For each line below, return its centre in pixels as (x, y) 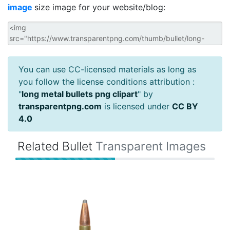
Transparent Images (151, 147)
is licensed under (137, 107)
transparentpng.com (60, 107)
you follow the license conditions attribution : (107, 82)
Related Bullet (56, 147)
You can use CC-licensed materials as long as (107, 70)
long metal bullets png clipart (80, 94)
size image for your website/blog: (100, 7)
